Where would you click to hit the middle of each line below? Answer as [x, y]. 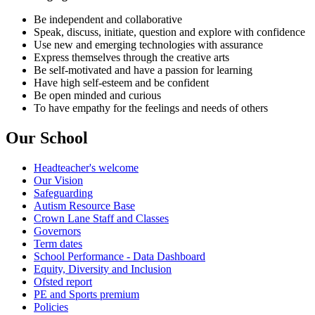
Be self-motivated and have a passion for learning [143, 70]
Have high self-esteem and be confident [121, 82]
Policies [51, 307]
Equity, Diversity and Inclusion [103, 269]
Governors [57, 231]
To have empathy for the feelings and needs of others [151, 108]
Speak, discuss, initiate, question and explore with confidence [169, 32]
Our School [47, 137]
